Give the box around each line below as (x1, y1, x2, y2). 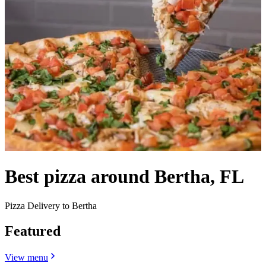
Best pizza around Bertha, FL (5, 166, 244, 188)
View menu (5, 252, 48, 262)
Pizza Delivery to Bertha (5, 200, 97, 211)
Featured (5, 223, 61, 239)
